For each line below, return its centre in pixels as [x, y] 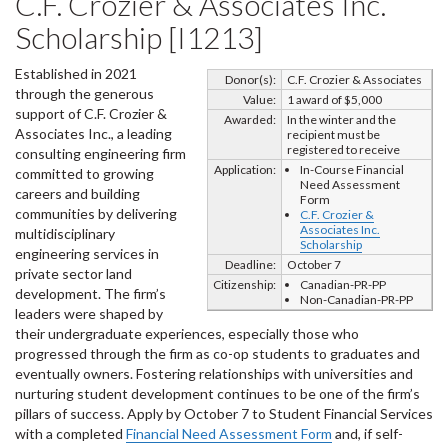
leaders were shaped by [89, 313]
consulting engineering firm [100, 153]
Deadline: [250, 264]
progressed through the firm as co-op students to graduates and [217, 353]
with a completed [70, 433]
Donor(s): [250, 79]
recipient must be [333, 134]
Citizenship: [244, 284]
